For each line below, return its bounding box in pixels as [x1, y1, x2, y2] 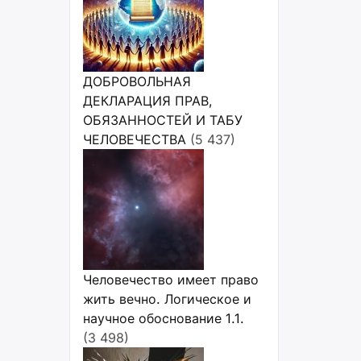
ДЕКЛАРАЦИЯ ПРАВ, [83, 93, 213, 109]
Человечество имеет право [83, 272, 259, 288]
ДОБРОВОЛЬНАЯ [83, 73, 191, 89]
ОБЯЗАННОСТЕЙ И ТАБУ [83, 112, 243, 128]
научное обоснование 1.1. [83, 310, 244, 326]
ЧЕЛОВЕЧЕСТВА [83, 131, 186, 147]
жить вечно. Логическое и [83, 291, 251, 307]
